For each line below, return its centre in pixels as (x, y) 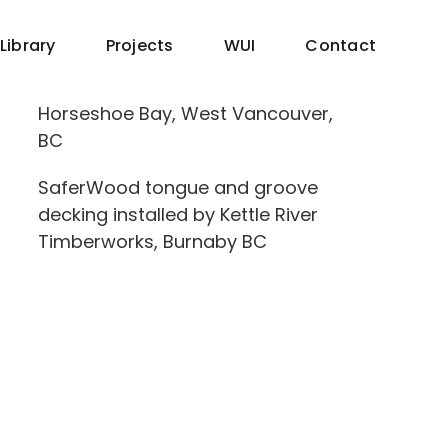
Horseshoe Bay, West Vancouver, (185, 113)
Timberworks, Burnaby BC (152, 241)
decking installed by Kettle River (177, 214)
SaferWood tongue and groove (177, 187)
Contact (341, 45)
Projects (139, 45)
